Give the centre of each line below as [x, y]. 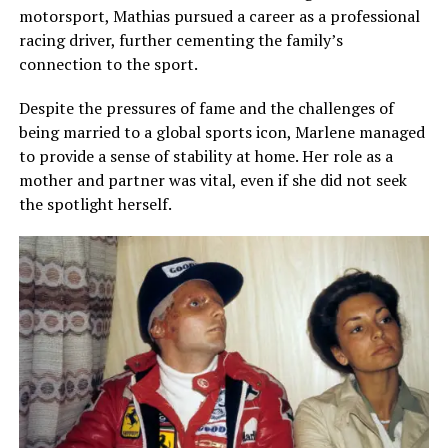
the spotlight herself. [95, 203]
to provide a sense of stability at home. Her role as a [205, 155]
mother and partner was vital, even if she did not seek [212, 179]
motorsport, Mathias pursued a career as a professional [219, 15]
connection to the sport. [108, 63]
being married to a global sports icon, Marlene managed [221, 131]
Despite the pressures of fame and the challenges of [206, 107]
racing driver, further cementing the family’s [180, 39]
